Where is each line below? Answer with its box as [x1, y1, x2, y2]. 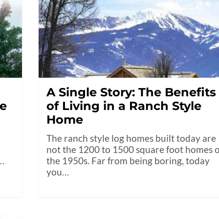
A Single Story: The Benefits [46, 85, 217, 100]
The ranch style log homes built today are [46, 132, 217, 144]
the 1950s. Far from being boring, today [46, 155, 210, 167]
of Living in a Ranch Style [46, 99, 202, 113]
